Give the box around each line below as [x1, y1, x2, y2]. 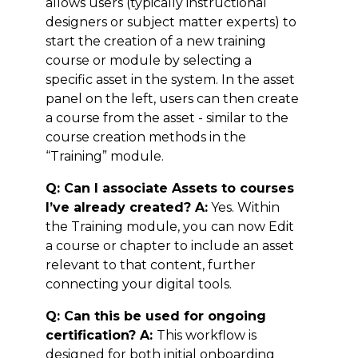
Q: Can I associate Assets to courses [45, 180, 294, 196]
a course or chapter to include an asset [45, 237, 294, 253]
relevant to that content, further [45, 257, 256, 272]
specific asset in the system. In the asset [45, 71, 295, 87]
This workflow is [156, 327, 257, 343]
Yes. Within [207, 199, 280, 215]
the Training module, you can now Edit [45, 218, 294, 234]
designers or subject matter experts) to [45, 14, 296, 30]
